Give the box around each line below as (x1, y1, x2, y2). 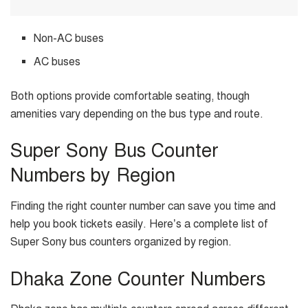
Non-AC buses (34, 31, 104, 45)
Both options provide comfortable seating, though (10, 89, 250, 103)
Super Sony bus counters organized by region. (10, 235, 232, 250)
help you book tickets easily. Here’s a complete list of (10, 217, 268, 232)
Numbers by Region (10, 164, 175, 188)
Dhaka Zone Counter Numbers (10, 267, 265, 291)
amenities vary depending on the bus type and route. (10, 107, 263, 121)
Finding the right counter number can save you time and (10, 199, 276, 214)
